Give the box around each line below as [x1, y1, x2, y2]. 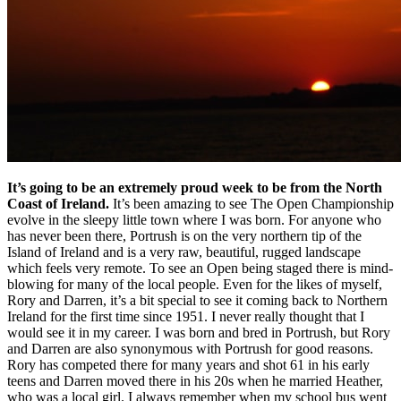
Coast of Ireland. [7, 196, 109, 212]
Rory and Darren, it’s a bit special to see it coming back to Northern [7, 293, 388, 309]
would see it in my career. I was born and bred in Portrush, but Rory [7, 325, 390, 341]
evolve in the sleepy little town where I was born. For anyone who [7, 212, 381, 228]
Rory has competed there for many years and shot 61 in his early [7, 357, 370, 373]
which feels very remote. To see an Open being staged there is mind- [7, 260, 393, 277]
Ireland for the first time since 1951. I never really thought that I [7, 309, 364, 325]
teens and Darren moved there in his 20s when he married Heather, [7, 373, 383, 389]
